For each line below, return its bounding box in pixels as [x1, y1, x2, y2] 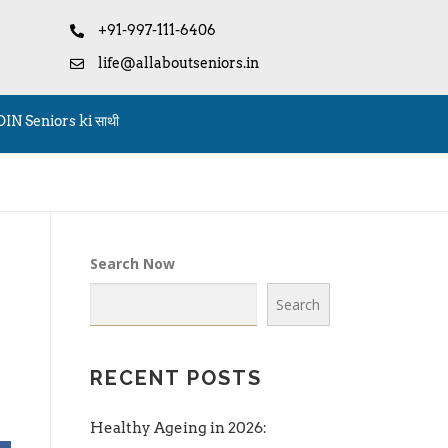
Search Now [90, 254, 175, 274]
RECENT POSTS [90, 366, 262, 391]
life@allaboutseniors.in [97, 55, 259, 72]
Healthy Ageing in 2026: [90, 419, 267, 438]
